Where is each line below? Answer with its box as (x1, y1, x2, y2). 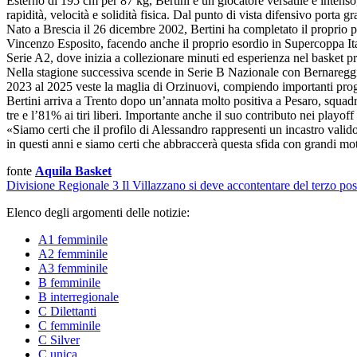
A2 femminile (38, 246, 108, 261)
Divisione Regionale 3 (6, 178, 119, 192)
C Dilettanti (38, 304, 96, 318)
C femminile (38, 318, 100, 332)
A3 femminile (38, 261, 108, 275)
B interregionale (38, 289, 119, 304)
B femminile (38, 275, 100, 289)
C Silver (38, 332, 80, 347)
